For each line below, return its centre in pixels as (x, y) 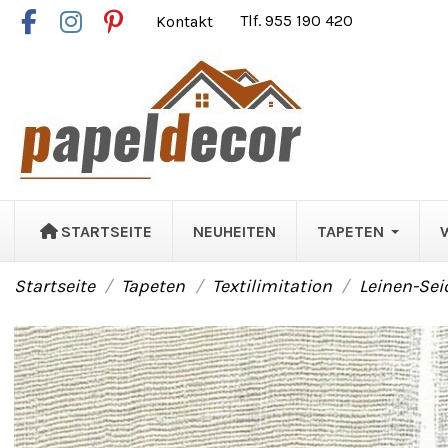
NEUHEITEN (234, 231)
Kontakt (187, 21)
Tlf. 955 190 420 (297, 21)
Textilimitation (272, 286)
